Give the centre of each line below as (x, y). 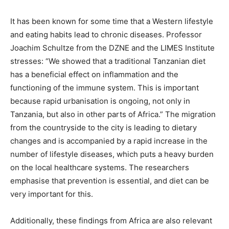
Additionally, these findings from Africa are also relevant (111, 220)
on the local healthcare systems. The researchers (100, 167)
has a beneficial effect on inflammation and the (94, 74)
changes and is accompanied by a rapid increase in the (109, 141)
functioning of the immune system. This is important (105, 87)
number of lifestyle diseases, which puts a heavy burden (112, 154)
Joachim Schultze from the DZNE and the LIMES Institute (112, 48)
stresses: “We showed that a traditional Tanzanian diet (108, 61)
